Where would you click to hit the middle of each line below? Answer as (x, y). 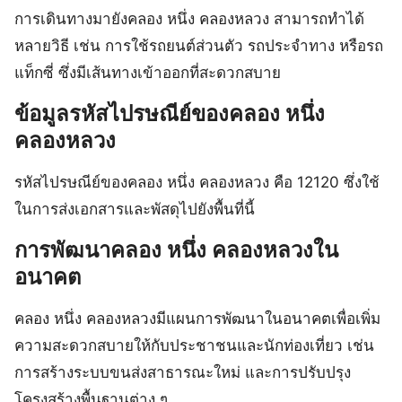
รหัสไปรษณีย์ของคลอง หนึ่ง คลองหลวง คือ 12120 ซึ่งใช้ (197, 183)
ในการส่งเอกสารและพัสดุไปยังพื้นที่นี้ (135, 210)
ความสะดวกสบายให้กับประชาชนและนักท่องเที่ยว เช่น (194, 346)
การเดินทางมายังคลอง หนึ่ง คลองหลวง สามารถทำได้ (189, 19)
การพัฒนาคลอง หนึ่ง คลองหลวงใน (176, 250)
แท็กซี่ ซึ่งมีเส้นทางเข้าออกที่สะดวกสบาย (148, 73)
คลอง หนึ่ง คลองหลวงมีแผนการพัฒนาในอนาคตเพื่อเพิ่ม (197, 319)
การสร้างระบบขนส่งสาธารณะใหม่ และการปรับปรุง (183, 373)
